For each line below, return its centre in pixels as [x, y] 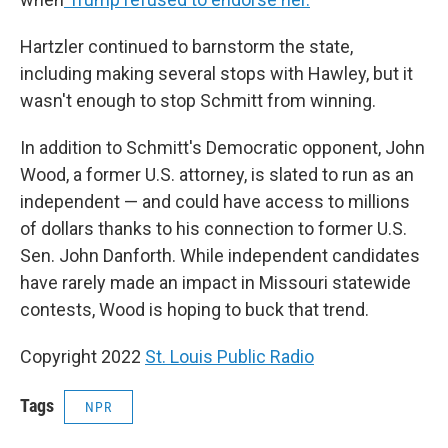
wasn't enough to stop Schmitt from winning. [198, 101]
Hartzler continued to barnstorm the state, [186, 47]
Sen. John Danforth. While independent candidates [220, 256]
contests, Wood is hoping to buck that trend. [194, 310]
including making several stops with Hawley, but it [216, 74]
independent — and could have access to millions [215, 202]
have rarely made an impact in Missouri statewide [215, 283]
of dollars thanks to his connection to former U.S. [213, 229]
